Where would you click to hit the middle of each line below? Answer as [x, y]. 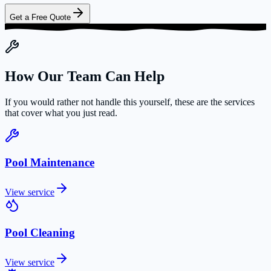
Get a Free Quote [40, 18]
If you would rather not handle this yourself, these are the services [130, 102]
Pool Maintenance [50, 163]
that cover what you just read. [61, 113]
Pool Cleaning [40, 232]
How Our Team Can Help [85, 76]
